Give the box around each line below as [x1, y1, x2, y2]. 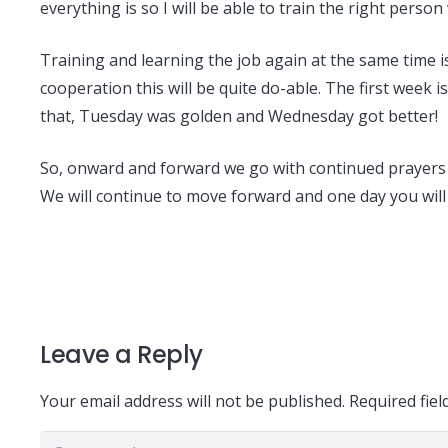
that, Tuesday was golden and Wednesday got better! [40, 105, 438, 127]
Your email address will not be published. [40, 390, 345, 412]
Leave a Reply [40, 338, 209, 371]
